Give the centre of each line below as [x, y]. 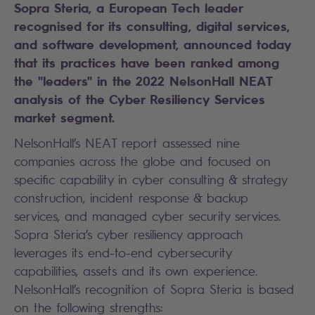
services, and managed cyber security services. [147, 216]
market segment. [64, 117]
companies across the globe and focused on [142, 161]
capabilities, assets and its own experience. [136, 270]
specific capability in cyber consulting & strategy [150, 179]
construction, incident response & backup [131, 197]
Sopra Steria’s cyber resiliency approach [128, 234]
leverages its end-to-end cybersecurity [123, 252]
